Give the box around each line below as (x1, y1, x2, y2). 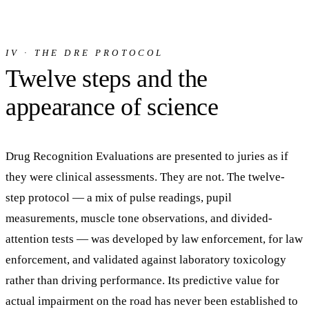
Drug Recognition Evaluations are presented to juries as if (6, 150, 288, 163)
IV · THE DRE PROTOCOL (6, 48, 164, 59)
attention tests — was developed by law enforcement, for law (6, 232, 303, 246)
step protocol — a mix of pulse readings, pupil (6, 191, 232, 205)
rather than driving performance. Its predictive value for (6, 274, 279, 288)
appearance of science (6, 93, 219, 121)
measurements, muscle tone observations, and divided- (6, 212, 272, 226)
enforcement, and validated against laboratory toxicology (6, 253, 286, 267)
